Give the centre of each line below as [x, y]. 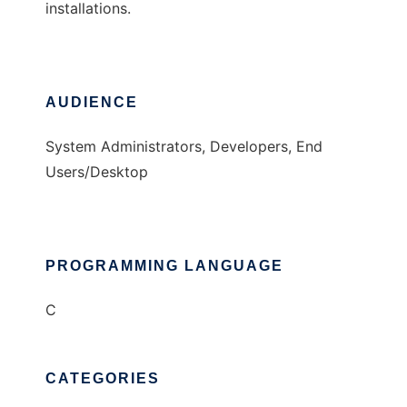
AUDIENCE [92, 103]
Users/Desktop [97, 172]
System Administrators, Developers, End [184, 147]
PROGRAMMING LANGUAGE [164, 266]
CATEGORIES [103, 379]
